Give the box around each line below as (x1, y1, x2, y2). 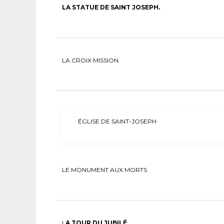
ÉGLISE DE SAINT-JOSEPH (78, 117, 156, 125)
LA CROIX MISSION (62, 56, 118, 64)
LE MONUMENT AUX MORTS (62, 165, 147, 173)
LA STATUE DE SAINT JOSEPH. (62, 3, 160, 11)
